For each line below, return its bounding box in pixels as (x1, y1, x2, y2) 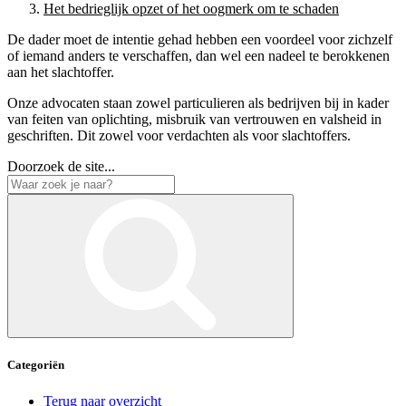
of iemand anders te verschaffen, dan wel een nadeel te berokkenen (7, 48, 390, 64)
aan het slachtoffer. (7, 64, 114, 81)
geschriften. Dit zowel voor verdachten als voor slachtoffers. (7, 128, 351, 144)
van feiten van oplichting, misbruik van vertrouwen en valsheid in (7, 111, 382, 128)
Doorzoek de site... (7, 159, 115, 175)
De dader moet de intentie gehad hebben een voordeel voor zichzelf (7, 32, 392, 48)
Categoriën (7, 358, 64, 372)
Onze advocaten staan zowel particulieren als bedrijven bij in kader (7, 95, 389, 111)
